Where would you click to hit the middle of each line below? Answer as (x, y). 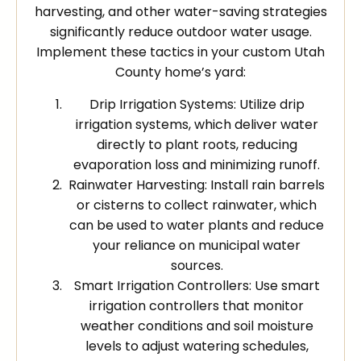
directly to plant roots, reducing (197, 144)
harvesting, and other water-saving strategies (180, 12)
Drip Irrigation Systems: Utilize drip (197, 104)
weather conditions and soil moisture (197, 326)
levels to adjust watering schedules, (197, 346)
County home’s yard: (180, 73)
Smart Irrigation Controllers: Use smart (197, 285)
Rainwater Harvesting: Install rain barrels (197, 185)
